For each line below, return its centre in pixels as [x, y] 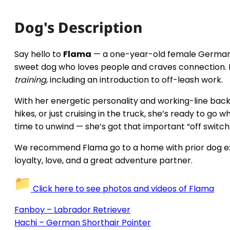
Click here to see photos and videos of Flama [122, 189]
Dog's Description [78, 27]
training [30, 80]
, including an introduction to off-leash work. [135, 80]
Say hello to [39, 54]
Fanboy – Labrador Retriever [72, 210]
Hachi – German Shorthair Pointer [83, 223]
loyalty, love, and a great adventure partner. [103, 161]
